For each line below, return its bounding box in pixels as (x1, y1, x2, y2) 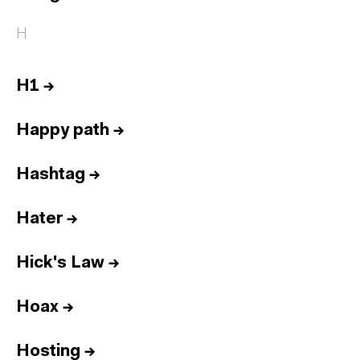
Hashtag (16, 166, 85, 183)
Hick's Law (16, 255, 104, 272)
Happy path (16, 122, 109, 139)
